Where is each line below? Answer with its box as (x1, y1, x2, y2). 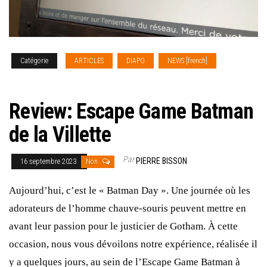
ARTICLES (74, 56, 104, 65)
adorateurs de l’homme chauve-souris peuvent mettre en (9, 202, 246, 214)
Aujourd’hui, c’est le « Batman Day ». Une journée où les (9, 184, 250, 196)
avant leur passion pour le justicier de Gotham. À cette (9, 220, 238, 232)
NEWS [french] (167, 56, 207, 65)
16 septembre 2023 (20, 157, 78, 166)
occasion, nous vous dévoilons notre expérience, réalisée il (9, 238, 257, 250)
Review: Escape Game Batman (9, 98, 254, 124)
